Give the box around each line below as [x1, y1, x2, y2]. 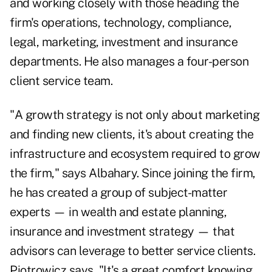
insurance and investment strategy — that [10, 224, 234, 239]
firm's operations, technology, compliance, [10, 15, 231, 30]
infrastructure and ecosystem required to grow [10, 146, 260, 161]
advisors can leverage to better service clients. [10, 243, 255, 259]
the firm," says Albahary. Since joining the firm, [10, 166, 256, 181]
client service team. [10, 73, 112, 89]
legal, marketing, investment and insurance [10, 35, 237, 50]
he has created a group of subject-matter [10, 185, 227, 200]
